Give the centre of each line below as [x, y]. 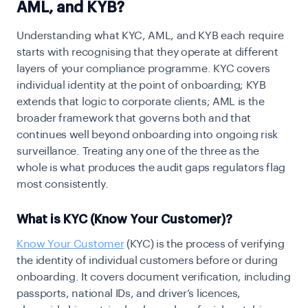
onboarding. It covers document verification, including [154, 277]
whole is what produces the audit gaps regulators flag [151, 168]
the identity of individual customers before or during [147, 261]
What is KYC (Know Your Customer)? [124, 220]
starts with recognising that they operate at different [147, 53]
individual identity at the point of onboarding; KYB [141, 86]
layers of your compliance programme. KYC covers [143, 69]
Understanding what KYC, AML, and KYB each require [150, 36]
